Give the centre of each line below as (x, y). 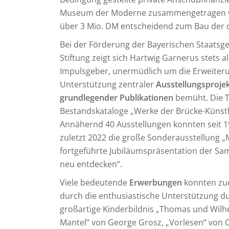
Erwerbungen (156, 182)
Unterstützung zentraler (108, 84)
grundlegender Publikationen (117, 98)
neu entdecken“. (91, 164)
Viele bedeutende (95, 182)
